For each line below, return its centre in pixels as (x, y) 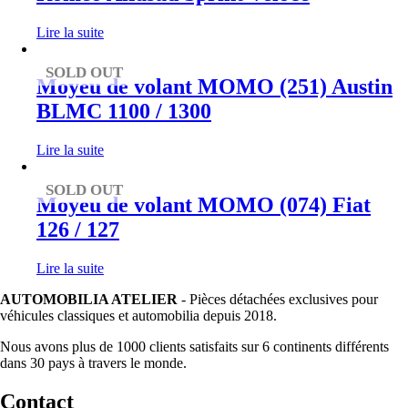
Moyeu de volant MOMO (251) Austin (214, 87)
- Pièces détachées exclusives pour (278, 300)
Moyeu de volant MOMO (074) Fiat (204, 205)
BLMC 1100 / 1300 (124, 112)
